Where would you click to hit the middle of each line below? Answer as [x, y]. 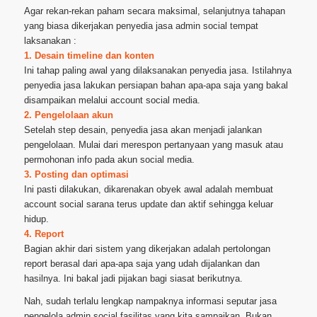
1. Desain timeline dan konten [89, 56]
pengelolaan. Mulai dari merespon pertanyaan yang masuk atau [153, 145]
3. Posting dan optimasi [76, 175]
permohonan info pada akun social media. [109, 160]
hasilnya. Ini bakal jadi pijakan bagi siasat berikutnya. [133, 279]
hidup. [36, 219]
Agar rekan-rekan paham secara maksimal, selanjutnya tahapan [154, 11]
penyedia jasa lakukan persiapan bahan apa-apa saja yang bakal [156, 86]
